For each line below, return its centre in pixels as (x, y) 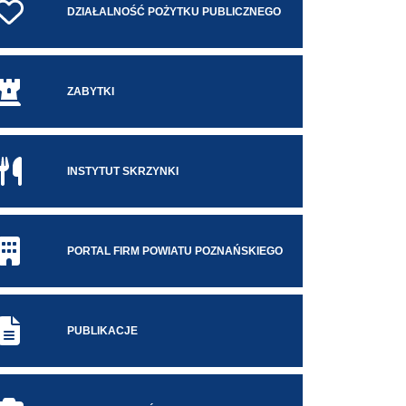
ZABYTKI (91, 92)
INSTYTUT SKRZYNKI (123, 172)
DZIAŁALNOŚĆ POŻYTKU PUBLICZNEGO (174, 12)
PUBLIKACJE (102, 331)
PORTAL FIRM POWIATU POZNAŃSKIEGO (175, 251)
